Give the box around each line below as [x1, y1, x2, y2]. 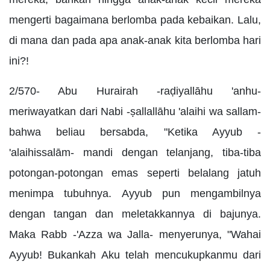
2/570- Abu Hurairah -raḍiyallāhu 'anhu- [9, 84, 261, 97]
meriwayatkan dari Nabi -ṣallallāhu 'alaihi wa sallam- [9, 105, 261, 118]
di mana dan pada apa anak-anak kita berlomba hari [9, 34, 261, 46]
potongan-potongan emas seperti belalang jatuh [9, 166, 261, 179]
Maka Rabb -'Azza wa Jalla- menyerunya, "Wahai [9, 228, 261, 240]
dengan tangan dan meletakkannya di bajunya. [9, 207, 261, 220]
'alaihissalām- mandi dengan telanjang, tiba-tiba [9, 146, 261, 159]
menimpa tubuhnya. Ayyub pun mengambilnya [9, 187, 261, 199]
